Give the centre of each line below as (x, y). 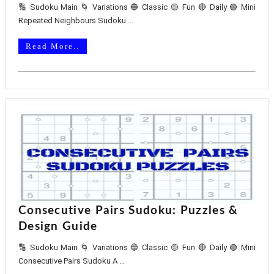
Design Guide (58, 227)
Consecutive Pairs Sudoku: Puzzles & (128, 211)
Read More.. (52, 46)
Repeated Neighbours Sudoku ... (76, 20)
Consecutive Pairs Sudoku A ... (71, 261)
